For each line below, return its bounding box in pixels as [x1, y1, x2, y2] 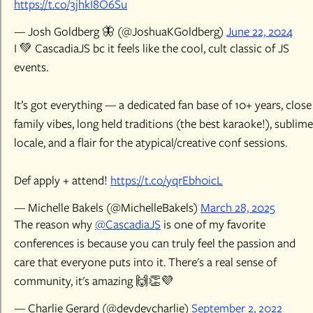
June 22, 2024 [226, 23, 293, 39]
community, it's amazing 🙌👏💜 [14, 272, 173, 289]
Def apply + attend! [14, 172, 110, 188]
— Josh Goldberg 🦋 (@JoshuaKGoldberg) [14, 23, 226, 39]
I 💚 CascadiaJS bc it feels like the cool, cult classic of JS [14, 40, 289, 56]
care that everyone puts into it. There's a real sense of [14, 254, 277, 270]
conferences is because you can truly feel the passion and [14, 235, 296, 251]
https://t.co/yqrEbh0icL [110, 172, 223, 188]
